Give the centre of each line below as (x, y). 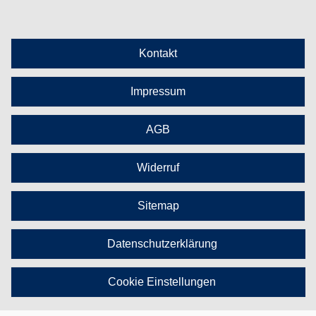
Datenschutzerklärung (162, 243)
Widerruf (158, 167)
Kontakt (158, 53)
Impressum (158, 91)
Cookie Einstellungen (162, 281)
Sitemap (158, 205)
